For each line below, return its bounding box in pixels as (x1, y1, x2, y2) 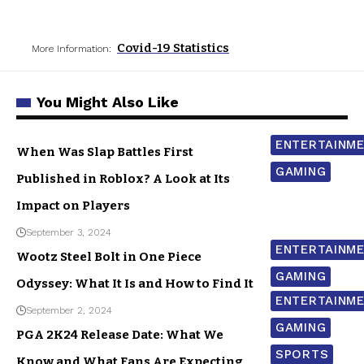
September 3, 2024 (26, 227, 111, 239)
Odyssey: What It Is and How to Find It (16, 276, 253, 292)
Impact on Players (16, 198, 130, 214)
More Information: (32, 43, 111, 55)
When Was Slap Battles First (16, 145, 193, 160)
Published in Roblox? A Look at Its (16, 171, 230, 187)
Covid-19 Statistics (117, 41, 229, 56)
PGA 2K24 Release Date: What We (16, 327, 223, 343)
